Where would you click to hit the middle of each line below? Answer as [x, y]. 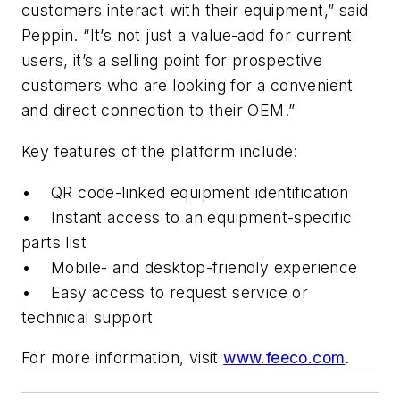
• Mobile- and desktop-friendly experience [190, 267]
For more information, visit [123, 358]
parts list [54, 242]
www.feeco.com [284, 358]
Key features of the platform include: [160, 152]
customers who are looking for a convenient [187, 86]
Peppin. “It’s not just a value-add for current [187, 36]
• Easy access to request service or [165, 292]
